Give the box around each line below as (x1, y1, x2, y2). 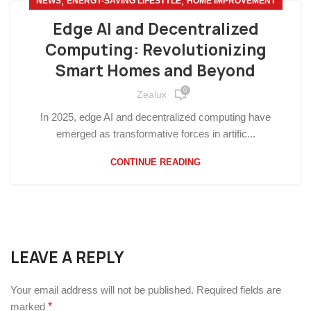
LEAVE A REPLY (10, 246, 124, 268)
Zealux (136, 89, 167, 101)
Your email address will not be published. (10, 283, 194, 296)
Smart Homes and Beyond (56, 60, 255, 81)
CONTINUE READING (110, 156, 201, 167)
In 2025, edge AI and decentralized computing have (40, 110, 271, 123)
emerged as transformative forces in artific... (56, 127, 255, 140)
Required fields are (196, 283, 281, 296)
